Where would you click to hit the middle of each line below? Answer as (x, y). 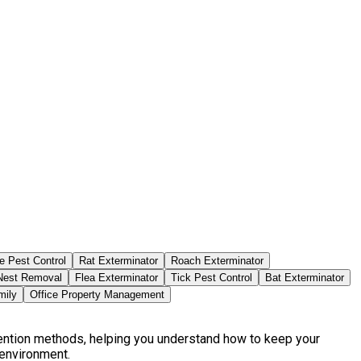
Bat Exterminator (305, 277)
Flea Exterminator (116, 277)
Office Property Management (97, 294)
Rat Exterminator (118, 260)
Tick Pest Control (212, 277)
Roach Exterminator (217, 260)
